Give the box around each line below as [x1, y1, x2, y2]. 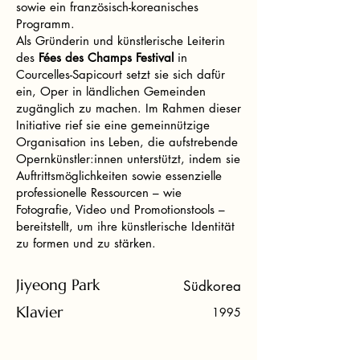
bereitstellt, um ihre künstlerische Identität [16, 219, 235, 234]
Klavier [16, 302, 63, 321]
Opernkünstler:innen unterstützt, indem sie [16, 151, 240, 166]
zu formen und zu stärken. [16, 235, 156, 251]
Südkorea [183, 277, 241, 295]
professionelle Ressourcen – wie [16, 185, 182, 200]
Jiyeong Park [16, 275, 100, 294]
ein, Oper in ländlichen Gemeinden [16, 84, 206, 99]
